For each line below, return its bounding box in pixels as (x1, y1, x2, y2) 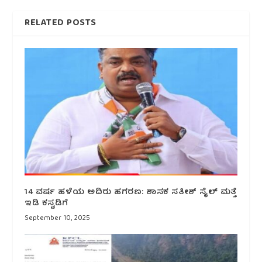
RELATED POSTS (25, 15, 96, 32)
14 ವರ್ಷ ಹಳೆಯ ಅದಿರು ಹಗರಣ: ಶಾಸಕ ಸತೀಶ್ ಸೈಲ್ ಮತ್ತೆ (25, 185, 237, 199)
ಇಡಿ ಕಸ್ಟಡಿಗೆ (25, 196, 68, 211)
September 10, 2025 (25, 212, 91, 225)
